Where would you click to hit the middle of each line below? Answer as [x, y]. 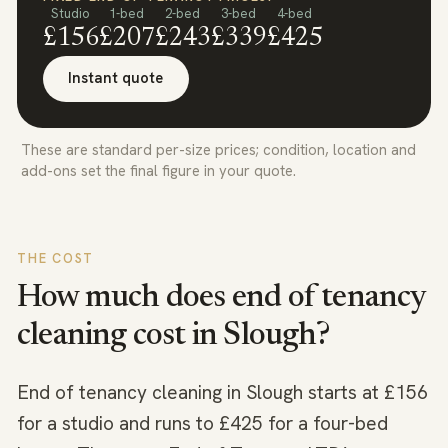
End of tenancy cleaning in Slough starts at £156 [222, 393]
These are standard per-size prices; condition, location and [219, 150]
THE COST [56, 259]
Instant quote [115, 78]
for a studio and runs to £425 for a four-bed [202, 424]
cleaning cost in [120, 336]
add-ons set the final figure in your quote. [159, 171]
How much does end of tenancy [221, 298]
